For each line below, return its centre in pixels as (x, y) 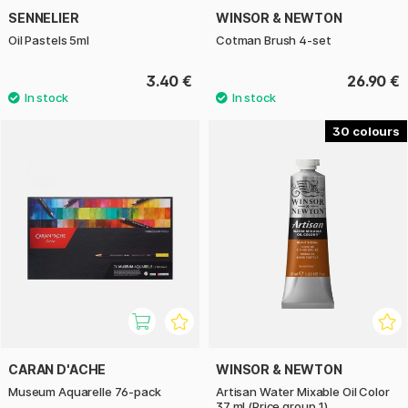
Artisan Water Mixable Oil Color (303, 392)
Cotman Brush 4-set (274, 40)
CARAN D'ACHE (57, 370)
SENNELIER (44, 17)
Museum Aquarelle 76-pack (85, 392)
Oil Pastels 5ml (49, 40)
